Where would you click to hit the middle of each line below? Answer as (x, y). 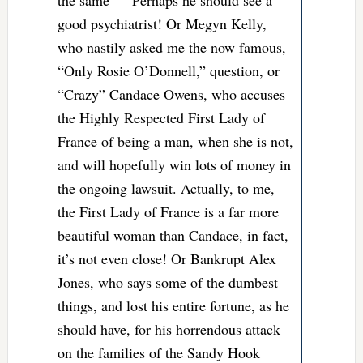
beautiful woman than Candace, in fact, (173, 235)
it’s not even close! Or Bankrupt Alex (167, 259)
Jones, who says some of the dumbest (167, 282)
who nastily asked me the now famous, (171, 47)
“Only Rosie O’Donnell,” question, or (168, 71)
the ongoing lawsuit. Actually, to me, (166, 188)
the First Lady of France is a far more (168, 212)
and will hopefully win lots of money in (174, 165)
